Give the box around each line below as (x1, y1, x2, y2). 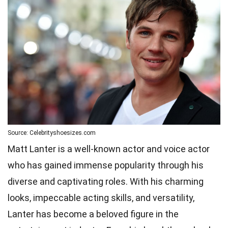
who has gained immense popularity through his (8, 159, 204, 170)
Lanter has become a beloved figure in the (8, 208, 179, 219)
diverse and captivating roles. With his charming (8, 176, 204, 187)
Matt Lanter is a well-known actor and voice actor (8, 143, 210, 154)
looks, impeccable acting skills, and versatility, (8, 192, 194, 203)
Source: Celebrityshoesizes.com (8, 129, 96, 136)
